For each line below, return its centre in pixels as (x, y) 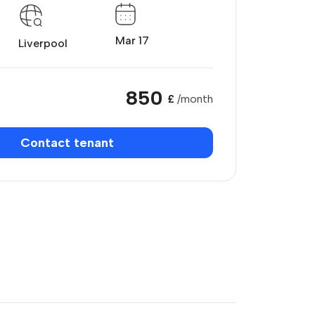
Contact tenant (67, 143)
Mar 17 (133, 40)
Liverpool (43, 43)
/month (195, 99)
